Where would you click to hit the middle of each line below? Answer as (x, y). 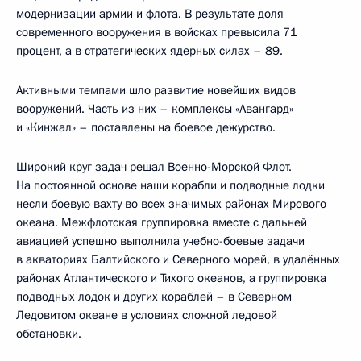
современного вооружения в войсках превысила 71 (157, 32)
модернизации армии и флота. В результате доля (150, 13)
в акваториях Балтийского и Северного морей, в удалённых (178, 259)
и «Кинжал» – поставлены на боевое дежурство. (146, 127)
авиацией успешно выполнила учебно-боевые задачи (160, 241)
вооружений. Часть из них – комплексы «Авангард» (155, 108)
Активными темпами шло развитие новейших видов (156, 90)
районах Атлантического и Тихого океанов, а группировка (171, 278)
